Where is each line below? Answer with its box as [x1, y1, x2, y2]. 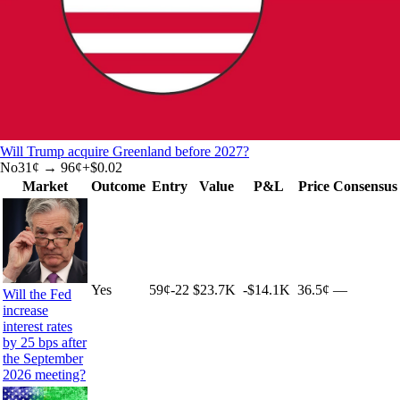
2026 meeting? [3, 367, 86, 383]
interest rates [3, 319, 72, 335]
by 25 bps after [3, 335, 87, 351]
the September [3, 351, 83, 367]
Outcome [91, 179, 146, 195]
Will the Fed [3, 287, 71, 303]
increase [3, 303, 48, 319]
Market [22, 179, 68, 195]
